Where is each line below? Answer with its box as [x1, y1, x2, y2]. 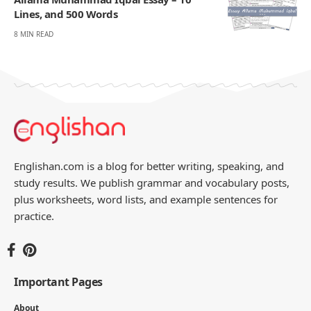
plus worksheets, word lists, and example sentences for [14, 192, 278, 207]
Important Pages [14, 274, 103, 290]
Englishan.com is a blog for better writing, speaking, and [14, 159, 284, 174]
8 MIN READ [14, 29, 53, 40]
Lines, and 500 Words [14, 7, 117, 22]
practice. [14, 209, 54, 224]
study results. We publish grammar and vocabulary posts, [14, 176, 289, 190]
